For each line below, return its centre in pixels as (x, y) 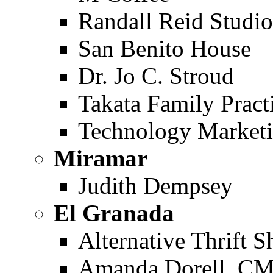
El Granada (114, 213)
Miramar (101, 158)
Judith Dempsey (155, 186)
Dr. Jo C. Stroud (156, 76)
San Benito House (165, 48)
